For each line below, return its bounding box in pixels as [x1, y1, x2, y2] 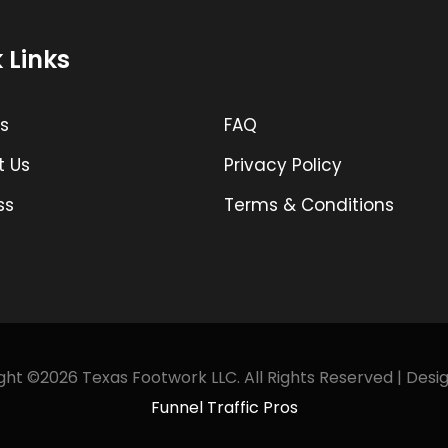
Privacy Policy [224, 153, 342, 177]
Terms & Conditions [224, 193, 394, 217]
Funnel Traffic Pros [150, 396, 298, 419]
